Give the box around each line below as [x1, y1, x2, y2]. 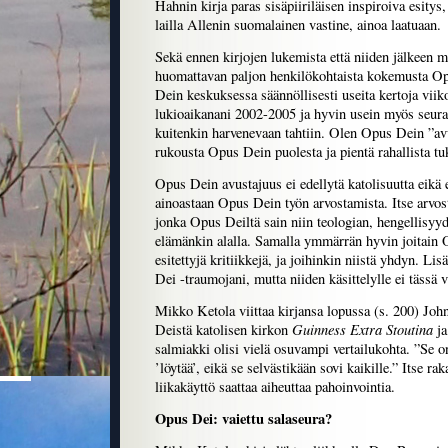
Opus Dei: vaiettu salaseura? [155, 408, 332, 430]
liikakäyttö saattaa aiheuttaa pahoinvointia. [155, 377, 395, 397]
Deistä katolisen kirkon [155, 320, 292, 340]
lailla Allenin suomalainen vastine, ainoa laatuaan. [155, 15, 441, 35]
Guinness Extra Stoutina [292, 319, 437, 340]
